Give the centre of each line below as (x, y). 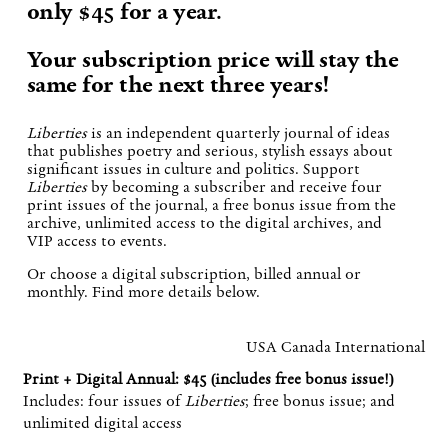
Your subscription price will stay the (212, 60)
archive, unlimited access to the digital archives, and (204, 222)
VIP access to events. (96, 240)
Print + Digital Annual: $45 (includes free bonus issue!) (207, 378)
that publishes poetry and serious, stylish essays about (209, 150)
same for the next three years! (178, 85)
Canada (305, 346)
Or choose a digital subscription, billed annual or (193, 274)
